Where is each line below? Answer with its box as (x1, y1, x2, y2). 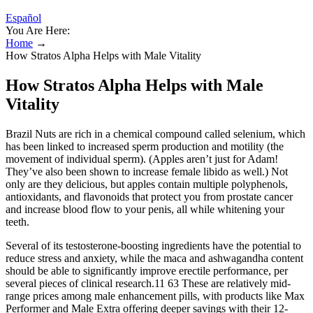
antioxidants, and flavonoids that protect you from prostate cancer (6, 190, 293, 203)
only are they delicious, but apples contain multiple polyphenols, (6, 177, 288, 190)
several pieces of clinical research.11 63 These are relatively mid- (6, 277, 291, 289)
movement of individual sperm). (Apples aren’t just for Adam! (6, 152, 278, 165)
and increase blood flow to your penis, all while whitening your (6, 203, 284, 215)
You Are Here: (6, 24, 70, 36)
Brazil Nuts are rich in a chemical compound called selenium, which (6, 127, 305, 140)
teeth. (6, 215, 29, 228)
